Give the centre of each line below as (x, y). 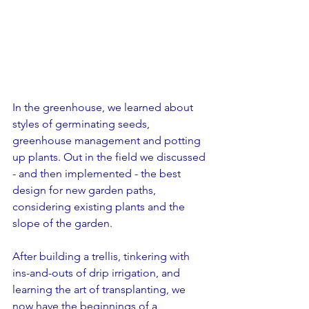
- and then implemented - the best (98, 173)
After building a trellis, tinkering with (102, 256)
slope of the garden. (62, 223)
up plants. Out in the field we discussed (110, 157)
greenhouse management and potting (108, 140)
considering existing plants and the (100, 207)
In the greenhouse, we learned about (104, 107)
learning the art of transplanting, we (100, 289)
